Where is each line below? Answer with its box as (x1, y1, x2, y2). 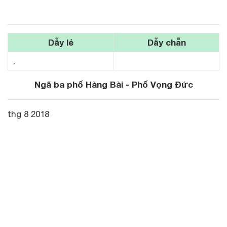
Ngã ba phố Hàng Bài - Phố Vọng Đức (34, 79, 193, 90)
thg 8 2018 (8, 108, 52, 119)
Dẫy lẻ (48, 36, 73, 48)
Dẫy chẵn (147, 36, 186, 48)
